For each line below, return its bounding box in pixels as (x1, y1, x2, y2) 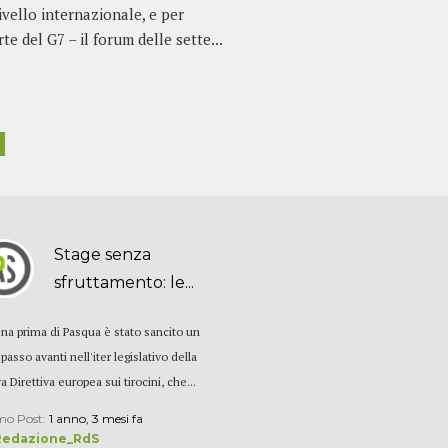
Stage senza (54, 245, 152, 265)
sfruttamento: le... (54, 273, 195, 293)
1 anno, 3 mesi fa (49, 411, 144, 427)
